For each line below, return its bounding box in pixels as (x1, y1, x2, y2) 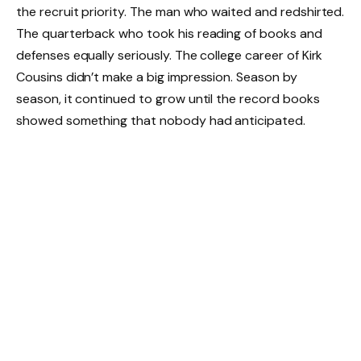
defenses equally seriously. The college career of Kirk (16, 46, 323, 64)
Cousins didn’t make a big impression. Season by (16, 68, 297, 85)
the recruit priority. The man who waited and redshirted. (16, 2, 345, 20)
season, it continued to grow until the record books (16, 89, 320, 107)
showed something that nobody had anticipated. (16, 111, 305, 129)
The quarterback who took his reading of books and (16, 24, 322, 42)
